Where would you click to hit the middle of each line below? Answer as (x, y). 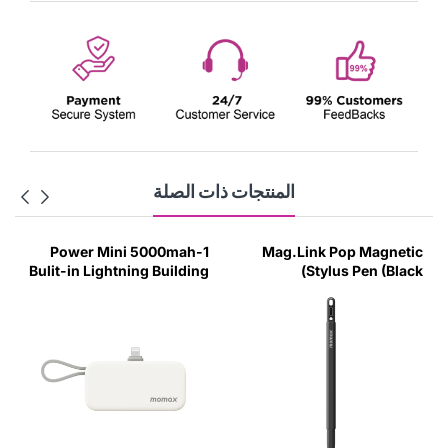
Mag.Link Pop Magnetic (342, 251)
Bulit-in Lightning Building (119, 270)
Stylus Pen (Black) (364, 270)
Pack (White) (168, 289)
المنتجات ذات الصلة (224, 191)
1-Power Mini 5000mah (123, 251)
